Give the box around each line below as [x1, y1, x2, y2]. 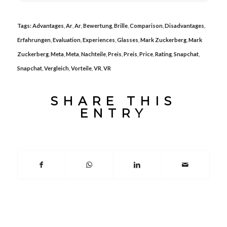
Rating [155, 50, 172, 57]
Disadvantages [164, 22, 204, 29]
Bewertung [83, 22, 112, 29]
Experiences [82, 36, 115, 43]
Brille [113, 22, 128, 29]
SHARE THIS [50, 93, 177, 108]
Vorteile [70, 64, 92, 71]
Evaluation [52, 36, 81, 43]
